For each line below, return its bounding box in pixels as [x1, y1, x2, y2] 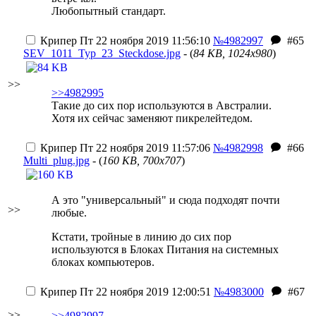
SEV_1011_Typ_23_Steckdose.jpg [23, 47, 181, 59]
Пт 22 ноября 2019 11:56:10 [77, 35, 210, 47]
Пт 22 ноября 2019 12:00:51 [77, 286, 211, 298]
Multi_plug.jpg [23, 154, 90, 166]
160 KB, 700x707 [102, 154, 181, 166]
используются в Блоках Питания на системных [51, 243, 279, 255]
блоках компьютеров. [51, 256, 154, 268]
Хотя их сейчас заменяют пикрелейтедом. [51, 112, 253, 124]
